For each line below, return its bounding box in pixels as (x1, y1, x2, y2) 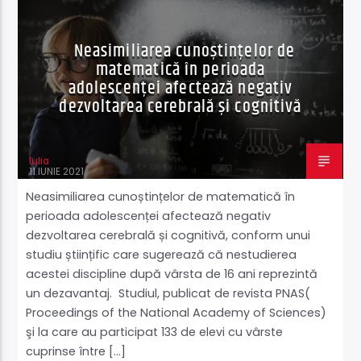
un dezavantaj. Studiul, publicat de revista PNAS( (26, 285, 311, 302)
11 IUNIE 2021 (29, 165, 85, 179)
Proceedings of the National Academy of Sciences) (26, 305, 327, 322)
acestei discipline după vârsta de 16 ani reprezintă (26, 266, 318, 283)
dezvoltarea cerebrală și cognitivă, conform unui (26, 227, 311, 244)
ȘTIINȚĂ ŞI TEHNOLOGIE (25, 6, 153, 23)
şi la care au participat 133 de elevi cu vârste (26, 324, 284, 341)
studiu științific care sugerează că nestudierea (26, 247, 297, 263)
